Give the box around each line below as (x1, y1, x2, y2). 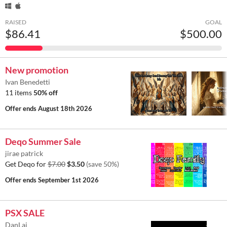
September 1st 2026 (38, 176, 99, 184)
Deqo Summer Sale (5, 136, 81, 147)
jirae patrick (5, 149, 43, 158)
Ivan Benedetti (5, 78, 50, 87)
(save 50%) (86, 160, 119, 169)
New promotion (5, 64, 68, 76)
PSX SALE (5, 207, 45, 219)
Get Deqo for (5, 160, 48, 169)
